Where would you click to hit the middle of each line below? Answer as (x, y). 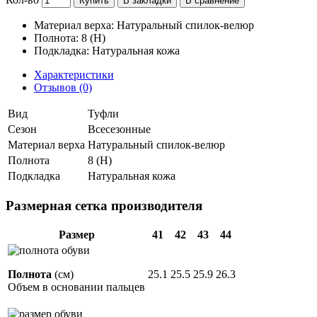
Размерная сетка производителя (104, 205)
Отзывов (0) (63, 87)
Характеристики (74, 74)
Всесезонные (119, 129)
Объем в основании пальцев (76, 287)
